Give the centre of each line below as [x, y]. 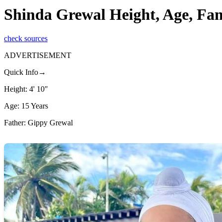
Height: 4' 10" [26, 89]
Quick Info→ [25, 72]
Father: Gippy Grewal [38, 123]
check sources [26, 39]
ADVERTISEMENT [38, 55]
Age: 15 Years [26, 106]
